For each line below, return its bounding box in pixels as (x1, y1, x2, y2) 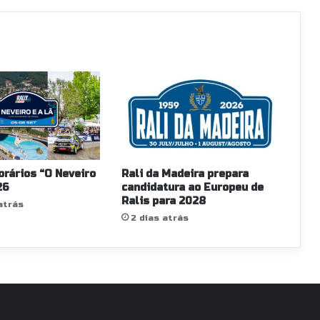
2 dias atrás (130, 212, 189, 223)
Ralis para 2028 (121, 194, 206, 207)
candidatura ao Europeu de (121, 181, 264, 194)
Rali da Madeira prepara (121, 167, 249, 180)
